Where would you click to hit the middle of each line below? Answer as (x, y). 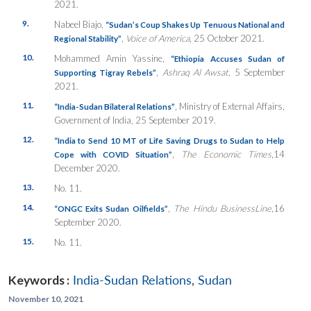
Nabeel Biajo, (79, 24)
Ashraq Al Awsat (195, 72)
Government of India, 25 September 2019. (135, 120)
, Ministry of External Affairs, (230, 106)
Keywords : (39, 280)
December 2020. (87, 168)
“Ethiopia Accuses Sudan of (228, 58)
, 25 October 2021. (227, 38)
